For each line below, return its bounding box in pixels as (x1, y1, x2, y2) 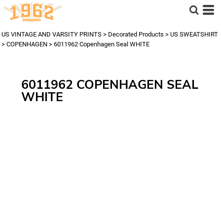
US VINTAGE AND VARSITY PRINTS (1, 31, 102, 38)
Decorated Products (108, 31, 164, 38)
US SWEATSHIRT (170, 31, 218, 38)
